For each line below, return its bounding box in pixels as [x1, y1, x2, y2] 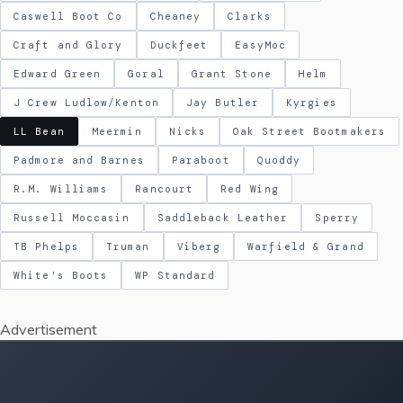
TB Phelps [13, 240, 79, 253]
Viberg [176, 240, 221, 253]
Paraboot [171, 154, 230, 166]
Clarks [228, 10, 272, 22]
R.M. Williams [13, 183, 109, 195]
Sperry [315, 211, 360, 224]
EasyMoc [235, 39, 287, 51]
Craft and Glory [13, 39, 123, 51]
